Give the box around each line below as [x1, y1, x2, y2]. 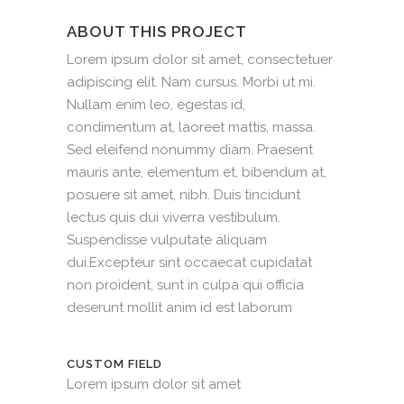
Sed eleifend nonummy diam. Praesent [67, 142, 313, 158]
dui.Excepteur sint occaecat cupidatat [67, 254, 312, 271]
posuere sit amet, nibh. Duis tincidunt [67, 187, 300, 203]
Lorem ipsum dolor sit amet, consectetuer [67, 51, 333, 68]
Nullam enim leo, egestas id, [67, 96, 245, 113]
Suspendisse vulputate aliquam [67, 232, 267, 248]
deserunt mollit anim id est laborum [67, 299, 292, 316]
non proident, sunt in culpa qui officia [67, 277, 304, 293]
